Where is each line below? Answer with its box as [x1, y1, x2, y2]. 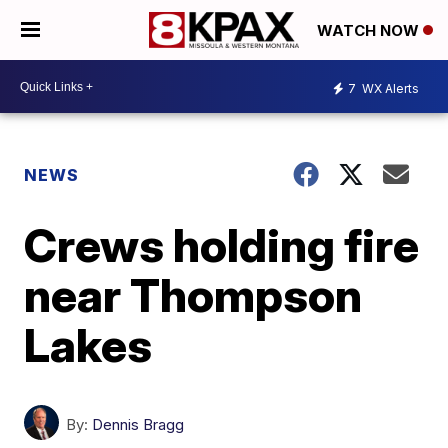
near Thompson [24, 267, 363, 323]
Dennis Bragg [92, 415, 185, 434]
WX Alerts [359, 80, 419, 96]
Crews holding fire [24, 217, 420, 273]
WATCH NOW [317, 21, 423, 41]
